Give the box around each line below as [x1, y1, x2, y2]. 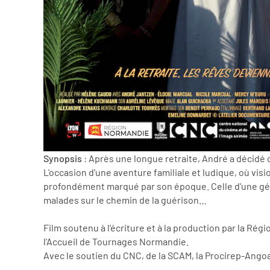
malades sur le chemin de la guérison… [43, 194, 207, 206]
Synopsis [43, 152, 82, 165]
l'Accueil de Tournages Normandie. [43, 236, 189, 248]
